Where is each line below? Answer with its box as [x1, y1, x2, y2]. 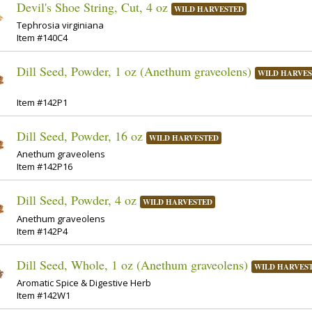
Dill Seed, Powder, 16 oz [17, 127, 143, 144]
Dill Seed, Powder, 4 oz [17, 192, 136, 209]
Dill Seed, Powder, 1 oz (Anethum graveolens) [17, 63, 251, 80]
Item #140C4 [17, 31, 68, 45]
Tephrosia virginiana [17, 19, 104, 32]
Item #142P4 [17, 224, 68, 237]
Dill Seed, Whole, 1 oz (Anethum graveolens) [17, 256, 248, 273]
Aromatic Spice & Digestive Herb [17, 276, 151, 289]
